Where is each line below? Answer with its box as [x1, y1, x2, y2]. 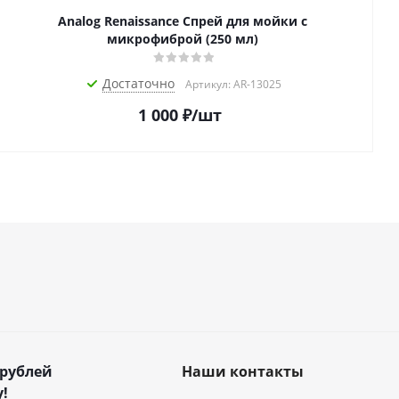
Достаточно [102, 75, 175, 93]
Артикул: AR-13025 [184, 77, 281, 93]
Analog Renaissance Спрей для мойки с [58, 12, 307, 30]
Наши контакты [181, 362, 304, 382]
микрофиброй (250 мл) [107, 30, 258, 48]
